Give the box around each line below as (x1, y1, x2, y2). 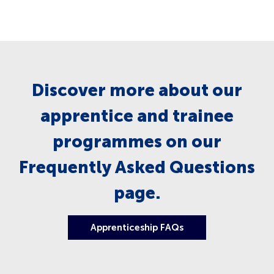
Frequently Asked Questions (19, 157, 255, 177)
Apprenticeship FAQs (91, 221, 183, 233)
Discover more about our (32, 80, 242, 100)
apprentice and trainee (40, 105, 234, 126)
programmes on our (53, 131, 221, 152)
